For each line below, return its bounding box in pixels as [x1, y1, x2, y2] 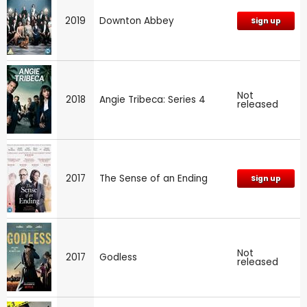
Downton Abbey [99, 14, 174, 27]
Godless [99, 250, 137, 264]
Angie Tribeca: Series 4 [99, 93, 206, 106]
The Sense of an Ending [99, 171, 208, 185]
